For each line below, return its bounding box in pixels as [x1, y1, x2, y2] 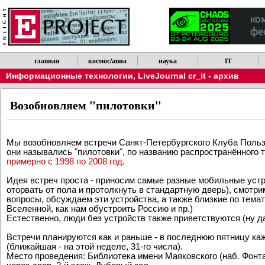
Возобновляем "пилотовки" [10, 96, 161, 114]
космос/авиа [88, 56, 127, 66]
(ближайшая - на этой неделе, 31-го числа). [7, 241, 183, 251]
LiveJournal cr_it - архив [138, 71, 239, 80]
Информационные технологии [6, 71, 133, 80]
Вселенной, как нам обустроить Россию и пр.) [7, 203, 193, 214]
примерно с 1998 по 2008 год [7, 156, 122, 166]
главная [34, 56, 60, 66]
